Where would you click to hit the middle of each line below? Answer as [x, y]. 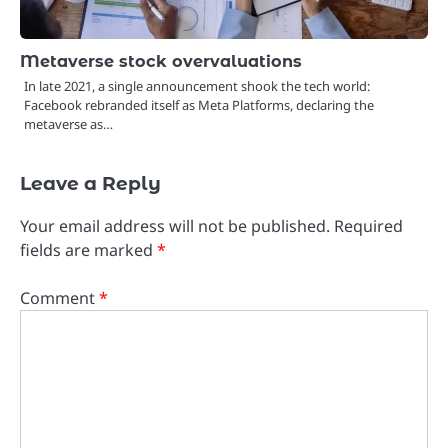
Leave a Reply [90, 183]
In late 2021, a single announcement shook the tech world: [197, 85]
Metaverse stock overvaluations [161, 60]
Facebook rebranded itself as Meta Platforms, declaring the [199, 104]
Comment [59, 298]
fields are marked [88, 249]
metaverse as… [68, 123]
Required [368, 225]
